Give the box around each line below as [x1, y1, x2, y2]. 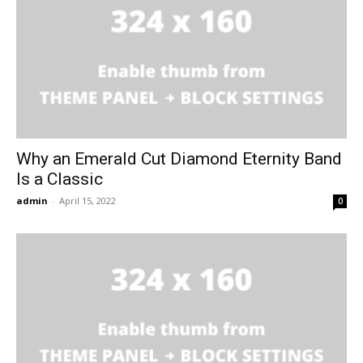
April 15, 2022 [59, 194, 116, 207]
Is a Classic [16, 169, 103, 189]
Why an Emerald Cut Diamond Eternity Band [16, 148, 342, 169]
